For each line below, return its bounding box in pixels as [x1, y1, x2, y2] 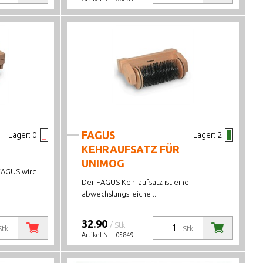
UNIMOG [82, 157, 125, 169]
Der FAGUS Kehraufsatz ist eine [82, 178, 190, 186]
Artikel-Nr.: [82, 231, 116, 238]
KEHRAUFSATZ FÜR [82, 143, 180, 155]
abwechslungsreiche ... [82, 190, 159, 198]
